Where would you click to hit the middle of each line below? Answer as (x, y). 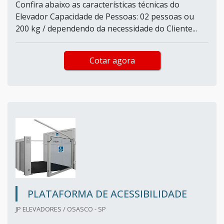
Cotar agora (112, 60)
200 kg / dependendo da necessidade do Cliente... (106, 28)
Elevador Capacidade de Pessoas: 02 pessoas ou (105, 16)
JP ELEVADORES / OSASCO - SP (61, 209)
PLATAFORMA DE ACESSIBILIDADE (107, 193)
